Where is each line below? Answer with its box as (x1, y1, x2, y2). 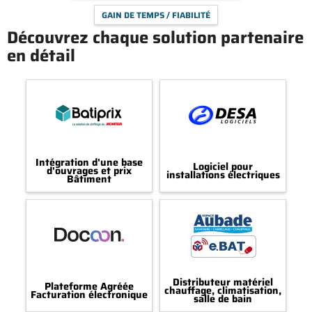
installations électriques (166, 167, 280, 183)
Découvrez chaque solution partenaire (7, 24, 304, 52)
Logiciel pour (193, 159, 253, 175)
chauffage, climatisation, (164, 283, 281, 299)
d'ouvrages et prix (47, 163, 132, 179)
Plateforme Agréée (45, 279, 134, 295)
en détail (7, 42, 75, 70)
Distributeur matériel (173, 274, 273, 290)
